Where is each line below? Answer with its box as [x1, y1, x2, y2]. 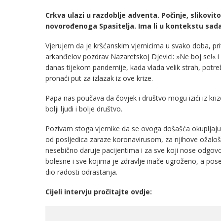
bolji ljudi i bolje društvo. [45, 104, 122, 113]
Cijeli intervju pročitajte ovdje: [45, 186, 152, 196]
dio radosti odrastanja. [45, 167, 117, 177]
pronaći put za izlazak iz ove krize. [45, 73, 153, 83]
